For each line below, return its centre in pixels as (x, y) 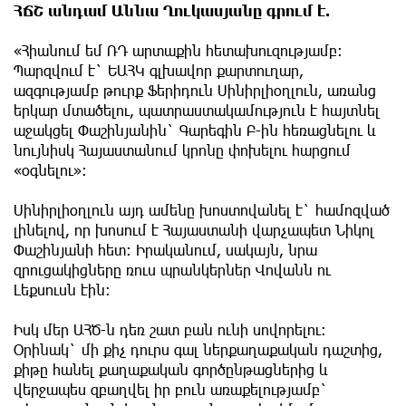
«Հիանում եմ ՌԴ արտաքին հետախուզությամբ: (178, 50)
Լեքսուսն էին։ (62, 289)
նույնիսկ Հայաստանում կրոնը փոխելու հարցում (182, 150)
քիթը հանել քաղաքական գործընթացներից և (171, 369)
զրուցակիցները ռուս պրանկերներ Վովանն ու (172, 269)
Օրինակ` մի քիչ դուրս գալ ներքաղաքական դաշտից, (198, 349)
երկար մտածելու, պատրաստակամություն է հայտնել (197, 110)
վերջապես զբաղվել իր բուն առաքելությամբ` (171, 389)
